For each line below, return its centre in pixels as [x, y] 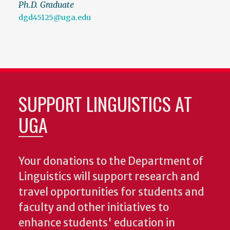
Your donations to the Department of [111, 161]
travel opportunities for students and [111, 192]
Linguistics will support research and [109, 177]
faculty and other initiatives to [94, 208]
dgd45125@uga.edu [55, 18]
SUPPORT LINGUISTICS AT [105, 104]
